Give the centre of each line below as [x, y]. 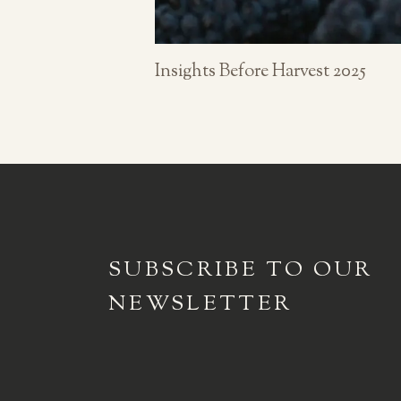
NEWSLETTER [200, 305]
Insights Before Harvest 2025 [260, 73]
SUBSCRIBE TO [207, 271]
